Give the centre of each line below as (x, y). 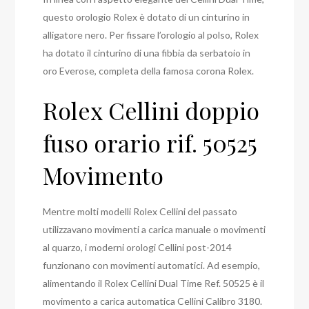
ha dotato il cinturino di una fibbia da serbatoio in (147, 52)
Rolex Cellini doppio (151, 110)
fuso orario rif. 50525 (150, 142)
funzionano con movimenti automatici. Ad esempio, (152, 265)
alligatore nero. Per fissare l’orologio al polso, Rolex (151, 34)
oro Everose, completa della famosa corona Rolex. (149, 70)
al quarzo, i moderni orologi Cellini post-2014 (138, 247)
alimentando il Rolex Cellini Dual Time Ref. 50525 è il (154, 283)
